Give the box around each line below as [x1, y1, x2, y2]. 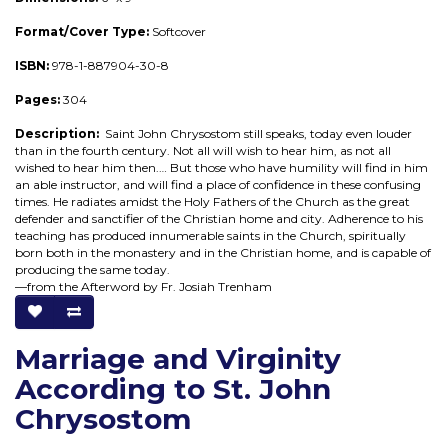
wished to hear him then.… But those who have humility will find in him [15, 159, 428, 175]
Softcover [149, 23, 206, 39]
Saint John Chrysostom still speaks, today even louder [99, 125, 412, 141]
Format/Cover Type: [15, 23, 149, 39]
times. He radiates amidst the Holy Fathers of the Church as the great [15, 193, 410, 209]
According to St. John [15, 371, 331, 406]
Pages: [15, 91, 63, 107]
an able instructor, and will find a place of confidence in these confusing [15, 176, 421, 192]
